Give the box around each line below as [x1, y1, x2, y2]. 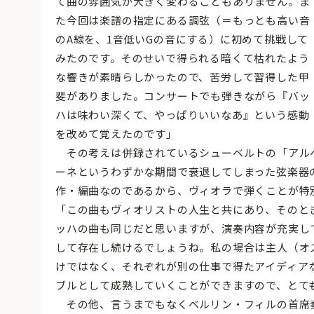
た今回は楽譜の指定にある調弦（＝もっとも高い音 [55, 13, 310, 28]
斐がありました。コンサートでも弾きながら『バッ [55, 88, 310, 104]
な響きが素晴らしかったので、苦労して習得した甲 [55, 69, 310, 85]
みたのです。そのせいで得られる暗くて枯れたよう [55, 50, 310, 66]
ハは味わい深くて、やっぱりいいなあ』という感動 [55, 107, 310, 123]
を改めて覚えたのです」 [55, 126, 177, 142]
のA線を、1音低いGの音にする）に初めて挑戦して [55, 32, 309, 47]
